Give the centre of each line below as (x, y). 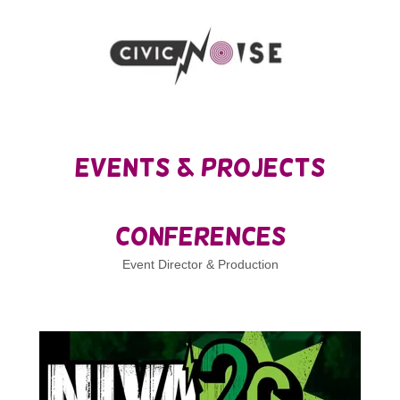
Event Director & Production (200, 264)
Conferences (200, 236)
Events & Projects (200, 167)
